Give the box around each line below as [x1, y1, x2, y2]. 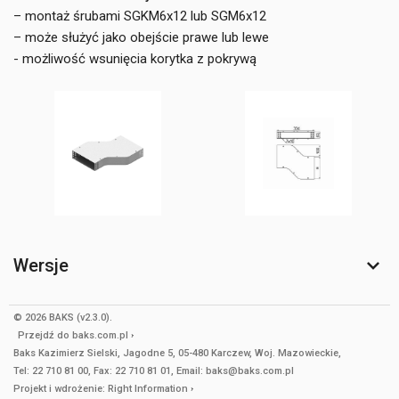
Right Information [108, 383, 188, 395]
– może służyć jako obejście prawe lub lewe [13, 29, 269, 45]
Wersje [13, 255, 69, 277]
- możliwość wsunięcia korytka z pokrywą [13, 51, 256, 67]
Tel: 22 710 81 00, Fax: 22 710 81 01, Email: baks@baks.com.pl [13, 365, 294, 378]
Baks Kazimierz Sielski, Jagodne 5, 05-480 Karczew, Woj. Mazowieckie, [13, 347, 341, 360]
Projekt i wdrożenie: [13, 383, 108, 395]
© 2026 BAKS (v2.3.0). [13, 312, 112, 324]
